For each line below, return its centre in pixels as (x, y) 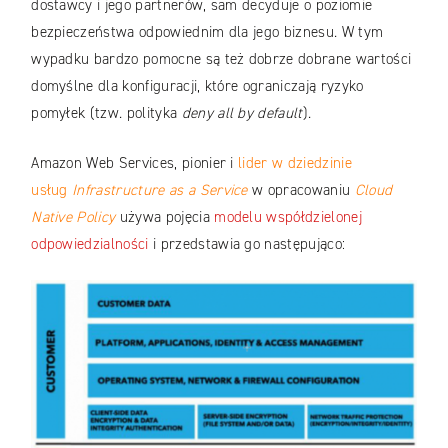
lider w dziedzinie (295, 162)
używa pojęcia (165, 216)
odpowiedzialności (90, 243)
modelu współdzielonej (288, 216)
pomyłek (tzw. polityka (106, 113)
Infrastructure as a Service (160, 189)
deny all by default (242, 113)
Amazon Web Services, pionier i (135, 162)
